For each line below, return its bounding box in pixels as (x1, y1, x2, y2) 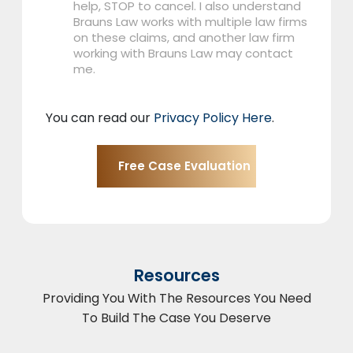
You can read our (46, 108, 154, 127)
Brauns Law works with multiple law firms (73, 13, 307, 30)
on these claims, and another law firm (73, 28, 295, 46)
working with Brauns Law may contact (73, 44, 293, 61)
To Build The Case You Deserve (82, 308, 271, 327)
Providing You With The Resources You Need (42, 288, 311, 307)
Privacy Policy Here (154, 108, 272, 127)
